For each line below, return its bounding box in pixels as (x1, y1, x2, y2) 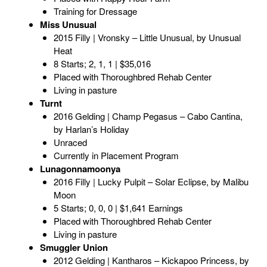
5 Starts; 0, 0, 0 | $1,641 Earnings (53, 201, 183, 215)
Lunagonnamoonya (40, 162, 120, 176)
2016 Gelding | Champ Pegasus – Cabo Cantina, (53, 110, 243, 123)
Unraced (53, 136, 87, 149)
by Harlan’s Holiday (53, 123, 129, 136)
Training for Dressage (53, 5, 137, 18)
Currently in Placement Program (53, 149, 179, 162)
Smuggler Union (40, 241, 108, 254)
